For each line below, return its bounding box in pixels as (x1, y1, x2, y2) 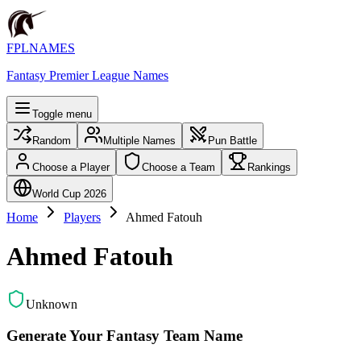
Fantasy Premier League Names (6, 68, 168, 82)
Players (64, 210, 101, 224)
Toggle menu (32, 108, 92, 120)
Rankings (247, 161, 291, 173)
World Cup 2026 (32, 188, 106, 200)
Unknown (26, 297, 77, 311)
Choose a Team (142, 161, 215, 173)
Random (32, 135, 71, 147)
